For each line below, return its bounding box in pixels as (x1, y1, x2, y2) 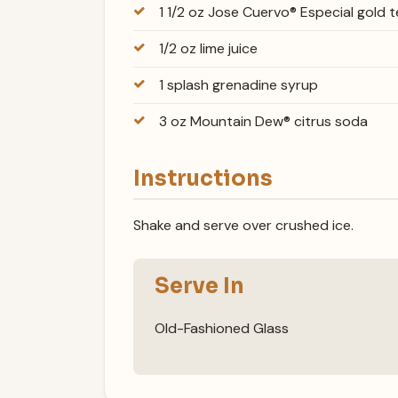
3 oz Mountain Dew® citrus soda (158, 112, 368, 131)
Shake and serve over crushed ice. (133, 215, 354, 235)
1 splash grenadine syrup (158, 76, 318, 95)
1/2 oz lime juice (158, 39, 258, 59)
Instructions (133, 165, 273, 193)
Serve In (155, 272, 244, 299)
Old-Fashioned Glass (155, 319, 289, 338)
